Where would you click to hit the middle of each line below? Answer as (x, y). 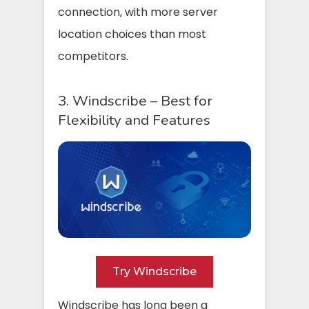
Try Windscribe (154, 271)
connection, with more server (138, 12)
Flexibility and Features (134, 120)
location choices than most (132, 34)
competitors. (93, 56)
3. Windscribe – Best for (135, 100)
